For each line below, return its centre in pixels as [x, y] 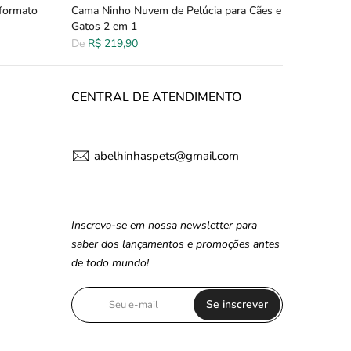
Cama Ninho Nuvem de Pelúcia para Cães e [176, 10]
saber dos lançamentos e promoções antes [175, 244]
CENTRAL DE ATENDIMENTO [156, 97]
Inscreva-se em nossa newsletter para [164, 225]
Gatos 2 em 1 [104, 26]
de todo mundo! [110, 263]
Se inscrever [237, 304]
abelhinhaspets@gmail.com [166, 156]
